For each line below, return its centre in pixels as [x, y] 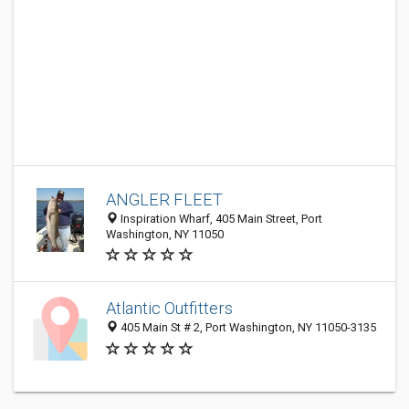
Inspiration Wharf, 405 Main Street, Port [220, 219]
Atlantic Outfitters [169, 309]
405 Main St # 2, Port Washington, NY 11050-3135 [247, 328]
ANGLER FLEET [164, 199]
